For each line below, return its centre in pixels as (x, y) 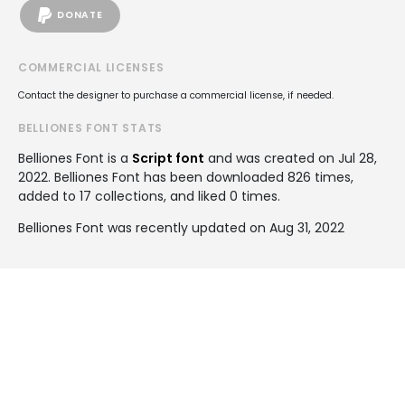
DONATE (80, 15)
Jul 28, (358, 158)
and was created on (271, 158)
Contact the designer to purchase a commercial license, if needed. (176, 95)
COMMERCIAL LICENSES (91, 67)
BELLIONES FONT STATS (90, 127)
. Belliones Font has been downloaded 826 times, (201, 177)
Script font (168, 158)
